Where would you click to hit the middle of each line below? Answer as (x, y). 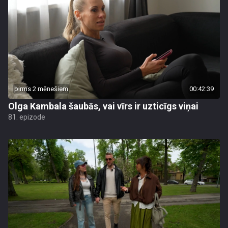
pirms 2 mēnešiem (41, 89)
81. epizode (27, 117)
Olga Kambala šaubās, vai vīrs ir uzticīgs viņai (103, 106)
